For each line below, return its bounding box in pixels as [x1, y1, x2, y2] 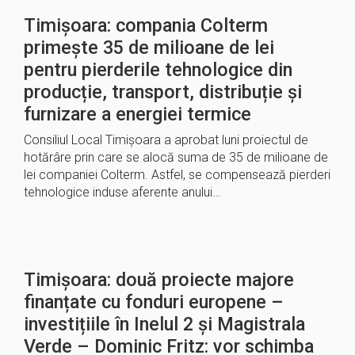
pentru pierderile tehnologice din [24, 59, 292, 81]
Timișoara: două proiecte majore [24, 269, 294, 291]
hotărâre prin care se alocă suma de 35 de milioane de [24, 150, 328, 165]
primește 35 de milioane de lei [24, 36, 274, 59]
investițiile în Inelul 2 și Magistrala [24, 313, 305, 335]
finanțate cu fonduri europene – [24, 291, 284, 313]
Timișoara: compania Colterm [24, 14, 268, 36]
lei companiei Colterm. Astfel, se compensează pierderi [24, 167, 330, 182]
